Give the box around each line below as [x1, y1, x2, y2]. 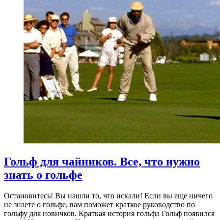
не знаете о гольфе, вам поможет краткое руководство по [4, 200, 195, 209]
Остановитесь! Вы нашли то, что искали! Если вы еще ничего [4, 191, 213, 200]
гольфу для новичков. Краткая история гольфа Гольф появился [4, 209, 215, 218]
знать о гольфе [4, 168, 82, 182]
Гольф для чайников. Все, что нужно [4, 155, 200, 168]
